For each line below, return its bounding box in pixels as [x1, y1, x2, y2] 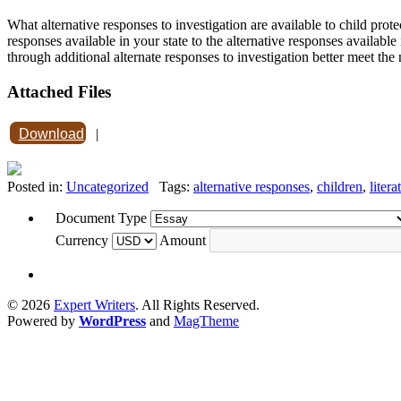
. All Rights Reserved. [135, 296, 260, 312]
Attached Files [7, 81, 111, 101]
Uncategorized [66, 178, 149, 194]
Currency [55, 232, 108, 248]
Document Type [55, 209, 147, 226]
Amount [159, 232, 206, 248]
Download [18, 125, 84, 141]
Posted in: [7, 178, 66, 194]
